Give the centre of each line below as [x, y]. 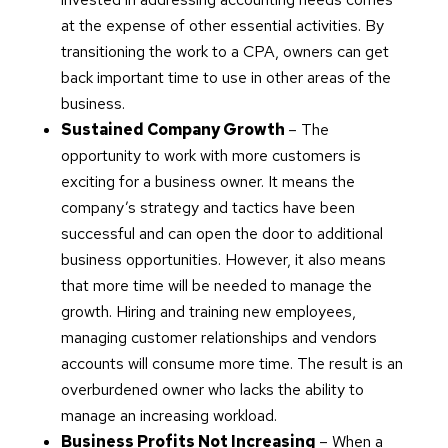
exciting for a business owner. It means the [207, 182]
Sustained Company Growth [174, 130]
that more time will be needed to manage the [216, 286]
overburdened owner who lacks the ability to [212, 390]
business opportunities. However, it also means [223, 260]
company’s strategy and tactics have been [207, 208]
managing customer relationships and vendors [218, 338]
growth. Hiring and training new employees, [208, 312]
